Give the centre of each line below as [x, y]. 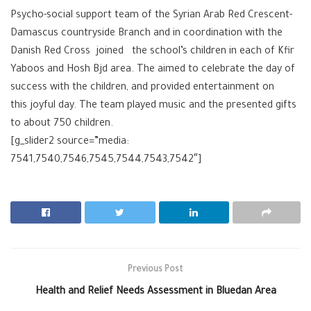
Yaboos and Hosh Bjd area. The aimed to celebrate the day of [153, 70]
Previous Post [155, 270]
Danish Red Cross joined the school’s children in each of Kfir [152, 52]
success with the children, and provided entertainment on [142, 89]
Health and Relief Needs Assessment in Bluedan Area [155, 293]
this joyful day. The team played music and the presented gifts [153, 107]
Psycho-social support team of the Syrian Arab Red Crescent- [151, 16]
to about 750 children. [62, 125]
